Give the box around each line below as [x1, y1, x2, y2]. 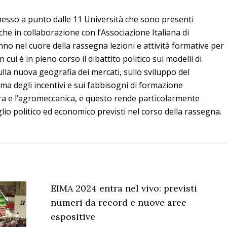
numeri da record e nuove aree [51, 197, 187, 209]
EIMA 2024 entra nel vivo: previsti [51, 182, 198, 195]
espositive [51, 211, 96, 223]
